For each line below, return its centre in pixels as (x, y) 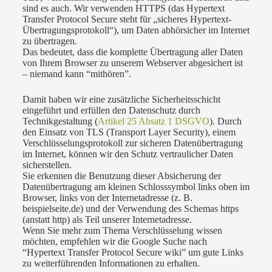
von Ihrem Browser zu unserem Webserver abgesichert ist (132, 63)
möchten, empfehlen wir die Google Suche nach (114, 242)
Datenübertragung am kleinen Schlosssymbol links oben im (136, 187)
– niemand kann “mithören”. (76, 74)
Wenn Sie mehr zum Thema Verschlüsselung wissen (122, 231)
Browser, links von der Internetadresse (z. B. (107, 198)
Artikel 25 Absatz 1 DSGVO (153, 121)
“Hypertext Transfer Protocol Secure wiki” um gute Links (133, 253)
